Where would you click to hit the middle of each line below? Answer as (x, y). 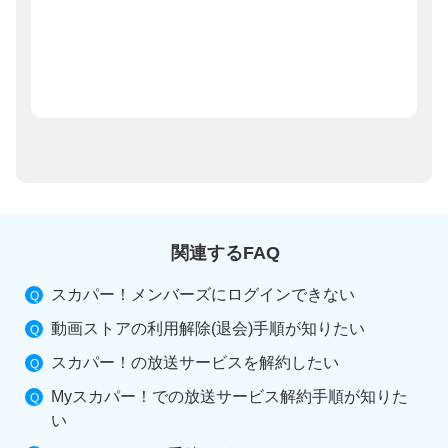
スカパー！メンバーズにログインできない (203, 294)
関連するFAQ (225, 252)
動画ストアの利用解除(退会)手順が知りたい (208, 328)
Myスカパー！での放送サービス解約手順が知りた (230, 396)
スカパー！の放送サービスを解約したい (195, 362)
